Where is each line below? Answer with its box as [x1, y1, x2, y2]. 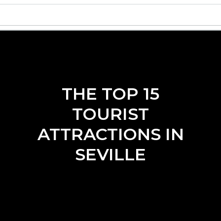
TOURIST [72, 104, 149, 124]
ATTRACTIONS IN [37, 124, 184, 145]
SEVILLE [75, 144, 146, 165]
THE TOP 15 [62, 83, 159, 104]
